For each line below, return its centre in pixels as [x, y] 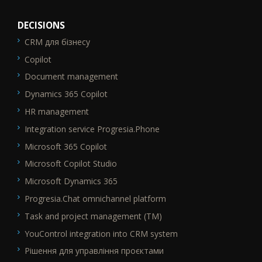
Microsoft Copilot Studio [71, 164]
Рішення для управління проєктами [94, 251]
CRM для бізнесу [57, 42]
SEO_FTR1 [36, 46]
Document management [71, 77]
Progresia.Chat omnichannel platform [95, 198]
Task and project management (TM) [93, 216]
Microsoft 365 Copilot [66, 146]
